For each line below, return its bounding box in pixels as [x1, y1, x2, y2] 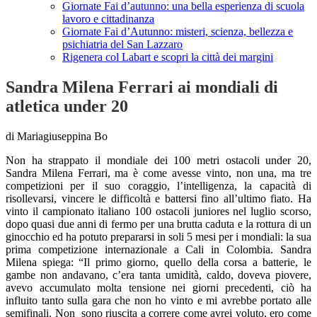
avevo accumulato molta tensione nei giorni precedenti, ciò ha [6, 282, 311, 294]
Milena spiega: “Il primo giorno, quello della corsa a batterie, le [6, 256, 311, 269]
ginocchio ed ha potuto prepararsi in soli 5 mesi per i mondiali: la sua [6, 231, 311, 243]
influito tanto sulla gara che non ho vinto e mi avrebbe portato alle [6, 294, 311, 307]
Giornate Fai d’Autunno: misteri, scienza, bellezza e [62, 25, 293, 38]
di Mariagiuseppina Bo [6, 130, 108, 143]
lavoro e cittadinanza [62, 13, 154, 25]
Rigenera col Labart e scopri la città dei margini [62, 51, 273, 64]
